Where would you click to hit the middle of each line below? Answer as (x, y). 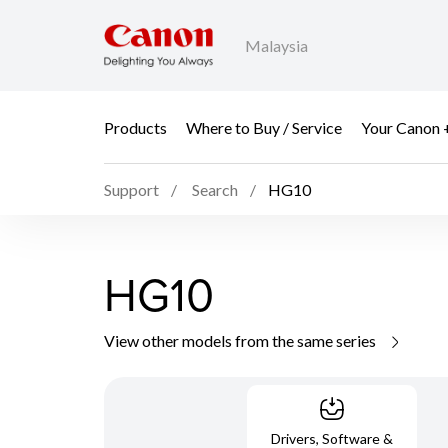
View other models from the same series (241, 340)
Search (215, 190)
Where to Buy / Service (264, 127)
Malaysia (276, 46)
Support (131, 190)
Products (135, 127)
